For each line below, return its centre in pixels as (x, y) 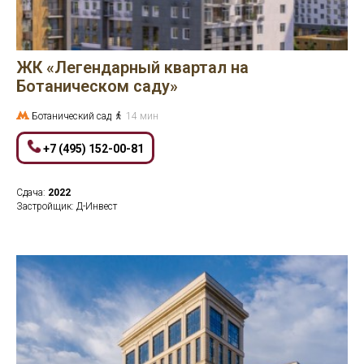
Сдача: (32, 193)
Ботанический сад (73, 116)
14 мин (142, 116)
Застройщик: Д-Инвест (67, 206)
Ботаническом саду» (97, 86)
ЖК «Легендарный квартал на (132, 67)
